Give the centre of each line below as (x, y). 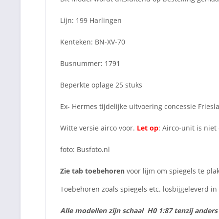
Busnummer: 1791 (90, 63)
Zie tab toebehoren (92, 171)
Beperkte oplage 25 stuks (101, 85)
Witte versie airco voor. (99, 128)
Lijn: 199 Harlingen (91, 20)
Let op (148, 128)
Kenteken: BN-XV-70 (93, 42)
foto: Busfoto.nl (85, 149)
